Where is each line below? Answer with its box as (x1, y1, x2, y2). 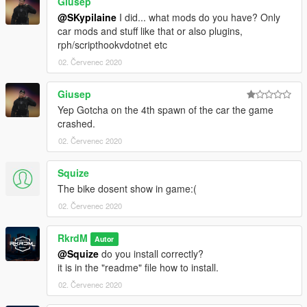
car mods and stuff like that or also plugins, (58, 23, 243, 38)
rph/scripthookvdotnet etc (58, 37, 167, 51)
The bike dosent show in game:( (58, 181, 197, 195)
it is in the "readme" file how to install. (58, 260, 219, 274)
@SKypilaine (58, 10, 116, 24)
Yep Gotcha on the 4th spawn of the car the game (58, 102, 273, 116)
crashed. (58, 116, 95, 130)
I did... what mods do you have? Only (116, 10, 280, 24)
